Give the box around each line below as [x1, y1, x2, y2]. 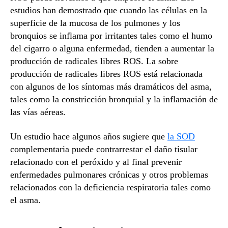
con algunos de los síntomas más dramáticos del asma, [10, 81, 212, 92]
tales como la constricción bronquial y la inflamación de [10, 94, 218, 105]
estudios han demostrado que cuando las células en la [10, 5, 207, 16]
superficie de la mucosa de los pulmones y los [10, 18, 180, 28]
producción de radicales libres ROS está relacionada [10, 69, 203, 79]
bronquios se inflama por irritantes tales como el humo [10, 31, 212, 41]
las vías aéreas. [10, 107, 66, 118]
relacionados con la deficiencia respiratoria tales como [10, 182, 211, 192]
